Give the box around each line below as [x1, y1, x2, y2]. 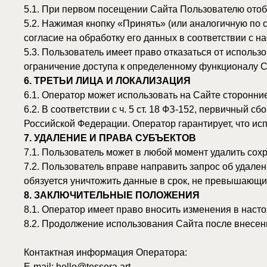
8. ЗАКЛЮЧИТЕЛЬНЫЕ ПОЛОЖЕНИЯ [21, 112, 179, 122]
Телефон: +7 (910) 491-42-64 [21, 189, 133, 198]
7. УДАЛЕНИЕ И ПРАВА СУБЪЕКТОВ [21, 61, 176, 70]
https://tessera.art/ [45, 201, 118, 211]
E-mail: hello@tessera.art [21, 176, 117, 185]
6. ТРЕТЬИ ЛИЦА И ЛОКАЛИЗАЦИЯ [21, 10, 170, 20]
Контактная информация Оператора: [21, 163, 167, 173]
